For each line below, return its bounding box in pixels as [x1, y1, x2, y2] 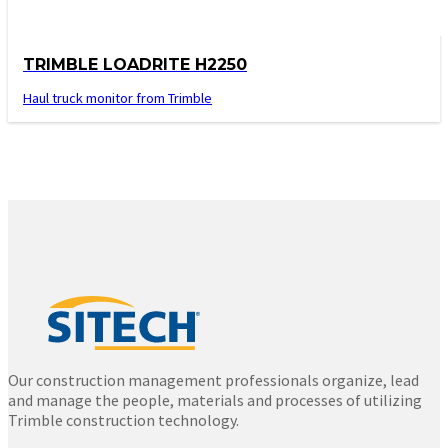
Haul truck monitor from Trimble [23, 88, 212, 107]
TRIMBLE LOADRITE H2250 [23, 54, 247, 74]
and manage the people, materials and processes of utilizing [8, 389, 422, 410]
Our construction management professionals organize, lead [8, 369, 419, 390]
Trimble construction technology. [8, 409, 239, 430]
